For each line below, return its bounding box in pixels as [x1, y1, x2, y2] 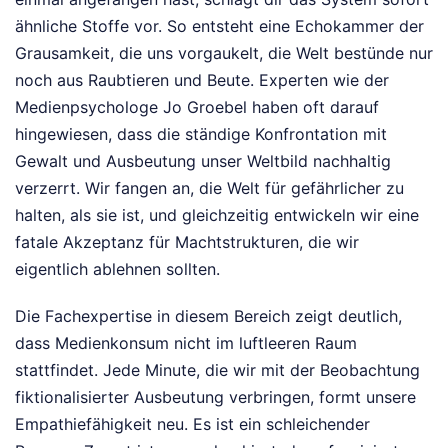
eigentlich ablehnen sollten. [15, 258, 220, 279]
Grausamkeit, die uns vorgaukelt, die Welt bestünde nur [15, 42, 433, 63]
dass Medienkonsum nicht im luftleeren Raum [15, 332, 357, 353]
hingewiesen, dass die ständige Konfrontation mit [15, 123, 387, 144]
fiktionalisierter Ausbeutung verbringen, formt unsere [15, 386, 416, 407]
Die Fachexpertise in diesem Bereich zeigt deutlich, [15, 305, 402, 326]
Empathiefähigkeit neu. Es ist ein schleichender [15, 413, 370, 434]
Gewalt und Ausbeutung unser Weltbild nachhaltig [15, 150, 391, 171]
